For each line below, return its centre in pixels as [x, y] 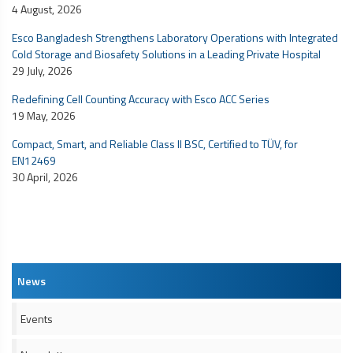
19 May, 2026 [44, 116]
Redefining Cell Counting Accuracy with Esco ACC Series [141, 99]
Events [37, 318]
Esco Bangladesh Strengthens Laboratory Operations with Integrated [175, 38]
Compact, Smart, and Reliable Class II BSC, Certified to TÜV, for [155, 144]
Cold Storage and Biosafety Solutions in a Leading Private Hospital [166, 54]
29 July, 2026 [42, 71]
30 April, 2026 [45, 177]
